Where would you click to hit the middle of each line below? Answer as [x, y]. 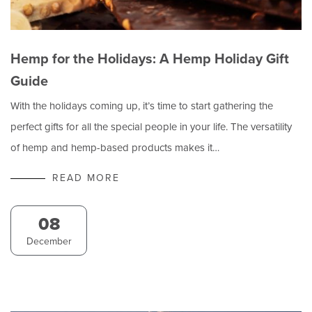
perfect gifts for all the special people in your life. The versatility [151, 126]
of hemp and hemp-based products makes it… [115, 147]
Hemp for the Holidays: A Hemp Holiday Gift [150, 58]
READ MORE [86, 178]
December [49, 241]
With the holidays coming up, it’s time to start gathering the [142, 106]
